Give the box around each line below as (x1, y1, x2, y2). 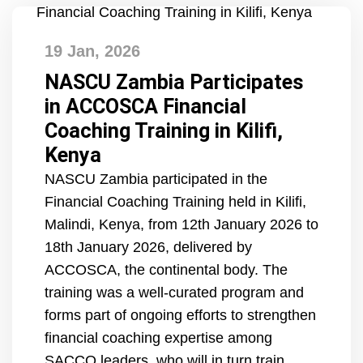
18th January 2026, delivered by (45, 239, 252, 255)
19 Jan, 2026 (45, 42, 140, 60)
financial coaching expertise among (45, 330, 272, 346)
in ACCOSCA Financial (45, 95, 246, 118)
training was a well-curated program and (45, 284, 304, 301)
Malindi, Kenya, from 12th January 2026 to (45, 216, 318, 233)
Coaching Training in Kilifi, (45, 119, 283, 143)
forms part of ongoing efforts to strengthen (45, 307, 316, 323)
